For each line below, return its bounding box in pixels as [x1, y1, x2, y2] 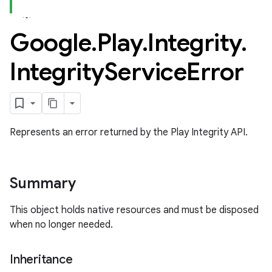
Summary [10, 174, 76, 192]
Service [104, 56, 186, 87]
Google [10, 27, 91, 58]
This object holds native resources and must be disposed [10, 204, 259, 216]
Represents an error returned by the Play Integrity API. [10, 126, 248, 138]
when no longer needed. [10, 219, 113, 231]
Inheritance [10, 252, 73, 267]
